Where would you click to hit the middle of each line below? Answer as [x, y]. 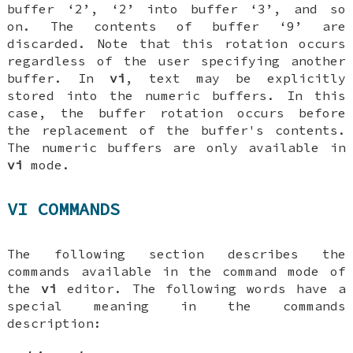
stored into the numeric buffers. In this [176, 96]
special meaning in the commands [176, 305]
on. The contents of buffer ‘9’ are [176, 26]
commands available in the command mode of [176, 271]
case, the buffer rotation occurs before [176, 113]
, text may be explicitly [236, 78]
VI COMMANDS [64, 209]
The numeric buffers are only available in [176, 148]
